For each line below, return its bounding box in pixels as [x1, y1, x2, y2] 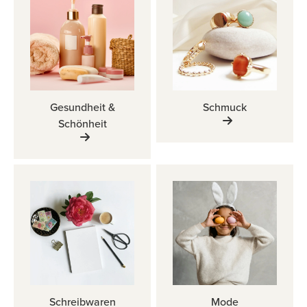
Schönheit [58, 116, 107, 132]
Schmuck [203, 99, 247, 115]
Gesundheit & [49, 99, 115, 115]
